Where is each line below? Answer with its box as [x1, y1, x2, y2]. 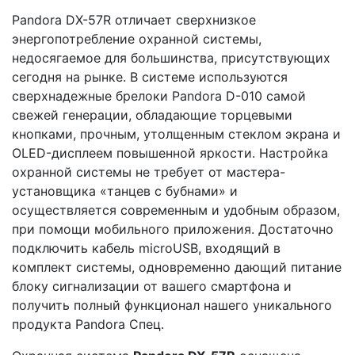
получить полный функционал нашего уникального [12, 296, 332, 313]
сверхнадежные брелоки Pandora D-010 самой [12, 87, 306, 104]
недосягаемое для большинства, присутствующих [12, 49, 330, 66]
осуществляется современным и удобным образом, [12, 201, 340, 218]
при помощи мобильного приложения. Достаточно [12, 220, 334, 237]
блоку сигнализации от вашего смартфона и [12, 277, 292, 294]
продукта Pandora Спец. [12, 315, 164, 332]
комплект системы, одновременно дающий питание [12, 258, 342, 275]
